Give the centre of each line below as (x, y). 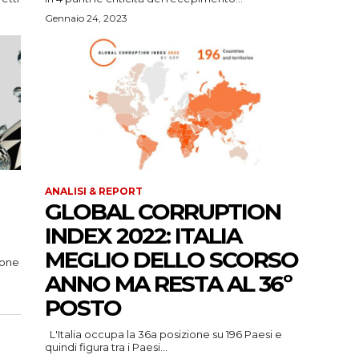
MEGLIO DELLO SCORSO (171, 260)
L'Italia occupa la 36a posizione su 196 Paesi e (163, 335)
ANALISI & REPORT (94, 192)
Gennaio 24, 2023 (86, 18)
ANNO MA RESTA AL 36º (168, 284)
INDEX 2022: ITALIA (143, 236)
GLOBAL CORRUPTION (163, 212)
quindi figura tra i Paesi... (106, 347)
